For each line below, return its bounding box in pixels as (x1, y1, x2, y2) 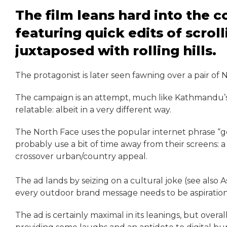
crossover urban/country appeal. (15, 152, 147, 162)
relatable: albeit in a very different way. (15, 105, 171, 115)
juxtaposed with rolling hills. (15, 43, 216, 59)
